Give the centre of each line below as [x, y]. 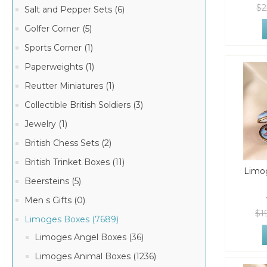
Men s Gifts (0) [55, 200]
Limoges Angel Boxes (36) [89, 237]
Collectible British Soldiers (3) [84, 105]
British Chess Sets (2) [68, 143]
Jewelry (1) [46, 124]
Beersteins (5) [53, 181]
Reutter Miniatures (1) [69, 86]
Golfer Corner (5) [58, 29]
